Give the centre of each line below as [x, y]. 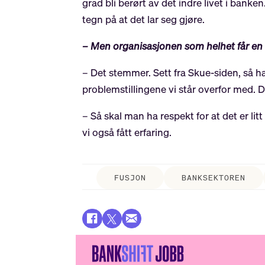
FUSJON [130, 177]
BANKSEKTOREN [214, 177]
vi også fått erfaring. [127, 132]
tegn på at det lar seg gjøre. [144, 19]
